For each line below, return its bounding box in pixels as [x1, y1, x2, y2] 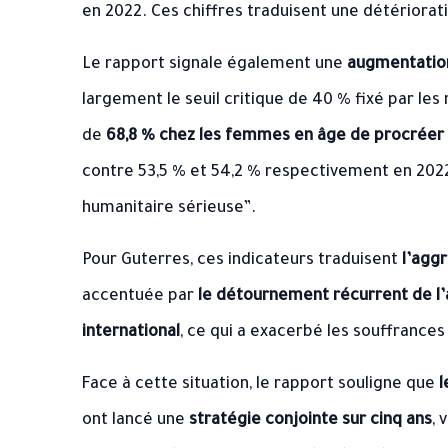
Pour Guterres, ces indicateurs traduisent [82, 252, 402, 270]
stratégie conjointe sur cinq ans [189, 412, 432, 430]
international [82, 324, 180, 342]
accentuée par [82, 288, 198, 306]
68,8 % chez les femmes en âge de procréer [106, 128, 444, 146]
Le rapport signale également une [82, 56, 347, 74]
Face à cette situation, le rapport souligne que [82, 376, 439, 394]
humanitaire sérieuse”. [82, 200, 256, 218]
